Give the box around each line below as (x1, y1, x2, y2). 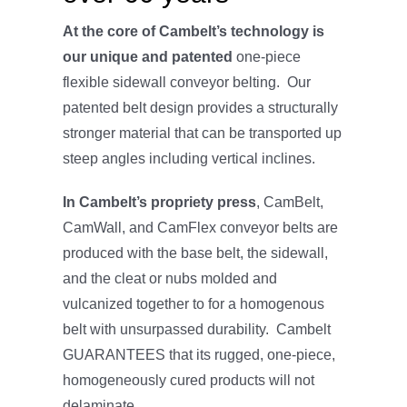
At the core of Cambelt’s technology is (62, 23, 324, 39)
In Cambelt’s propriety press (62, 194, 256, 210)
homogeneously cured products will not (62, 372, 314, 388)
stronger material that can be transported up (62, 124, 342, 141)
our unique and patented (62, 48, 233, 65)
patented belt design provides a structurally (62, 99, 338, 115)
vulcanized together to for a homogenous (62, 295, 324, 312)
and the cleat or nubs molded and (62, 270, 277, 286)
